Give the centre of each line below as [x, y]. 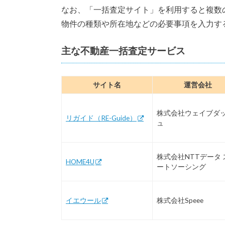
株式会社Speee [180, 201]
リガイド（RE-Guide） [101, 118]
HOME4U [80, 162]
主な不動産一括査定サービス [123, 50]
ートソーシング [181, 167]
